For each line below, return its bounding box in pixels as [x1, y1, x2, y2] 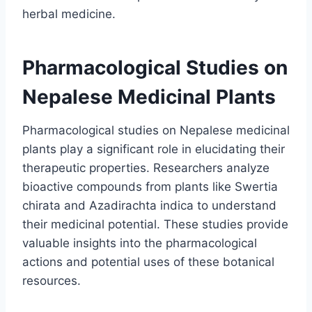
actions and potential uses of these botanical [22, 254, 274, 269]
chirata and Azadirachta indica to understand [22, 198, 276, 212]
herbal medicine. [22, 6, 116, 21]
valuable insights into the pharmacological [22, 235, 257, 250]
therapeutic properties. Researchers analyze [22, 160, 270, 175]
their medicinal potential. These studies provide [22, 217, 288, 231]
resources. [22, 273, 81, 288]
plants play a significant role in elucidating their [22, 141, 285, 156]
